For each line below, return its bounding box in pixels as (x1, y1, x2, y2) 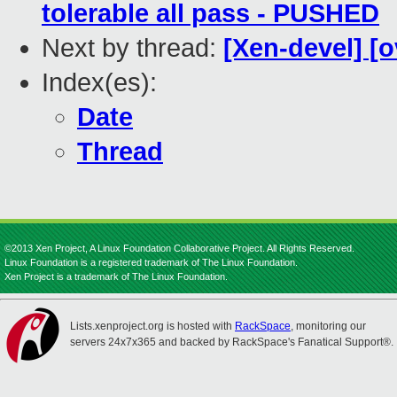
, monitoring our (291, 320, 366, 332)
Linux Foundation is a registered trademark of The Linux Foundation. (4, 257, 298, 268)
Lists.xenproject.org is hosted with (70, 320, 235, 332)
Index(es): (42, 68, 157, 97)
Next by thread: (42, 34, 223, 63)
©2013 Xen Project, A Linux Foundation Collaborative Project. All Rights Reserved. (4, 243, 354, 253)
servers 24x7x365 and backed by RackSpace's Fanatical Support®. (70, 336, 393, 348)
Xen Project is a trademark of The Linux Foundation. (4, 271, 228, 282)
